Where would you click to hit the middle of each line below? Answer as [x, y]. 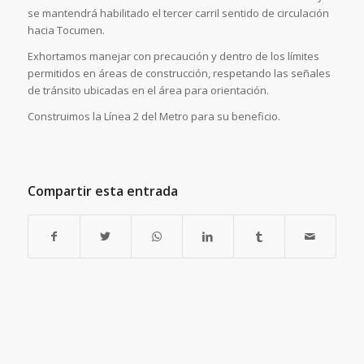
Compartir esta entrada [102, 191]
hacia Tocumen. [66, 30]
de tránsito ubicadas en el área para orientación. [148, 91]
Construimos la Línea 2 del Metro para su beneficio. [154, 117]
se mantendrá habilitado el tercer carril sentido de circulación [178, 13]
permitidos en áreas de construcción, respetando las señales [179, 74]
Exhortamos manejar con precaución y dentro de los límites [173, 56]
